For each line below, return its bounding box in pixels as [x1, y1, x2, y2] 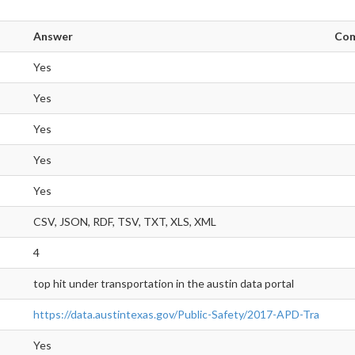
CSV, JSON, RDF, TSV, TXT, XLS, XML [33, 215, 216, 229]
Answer [33, 29, 73, 44]
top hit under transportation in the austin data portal [33, 277, 294, 291]
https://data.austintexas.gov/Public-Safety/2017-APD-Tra [33, 307, 319, 322]
